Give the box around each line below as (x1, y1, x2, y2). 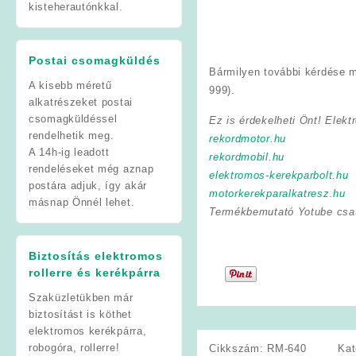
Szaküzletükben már (29, 291, 133, 304)
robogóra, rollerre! (29, 341, 120, 354)
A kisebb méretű (29, 79, 112, 91)
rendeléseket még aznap (29, 162, 154, 175)
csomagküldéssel (29, 112, 118, 125)
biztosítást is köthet (29, 308, 132, 320)
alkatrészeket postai (29, 95, 133, 108)
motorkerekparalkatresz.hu (209, 187, 346, 199)
